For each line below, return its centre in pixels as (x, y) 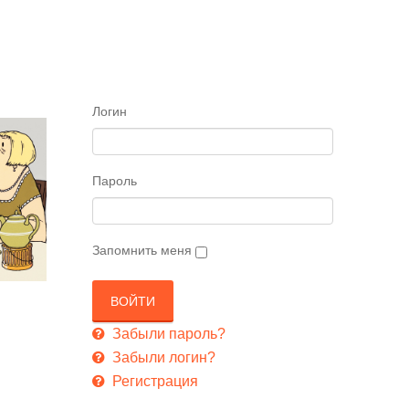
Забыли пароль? (167, 333)
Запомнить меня (142, 250)
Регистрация (153, 381)
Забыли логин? (162, 357)
